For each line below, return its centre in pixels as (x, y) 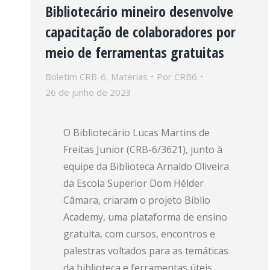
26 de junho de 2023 (88, 92)
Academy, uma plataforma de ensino (145, 217)
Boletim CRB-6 (76, 77)
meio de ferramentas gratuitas (135, 52)
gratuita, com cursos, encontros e (139, 234)
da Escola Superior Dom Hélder (133, 183)
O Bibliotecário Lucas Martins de (137, 133)
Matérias (129, 77)
